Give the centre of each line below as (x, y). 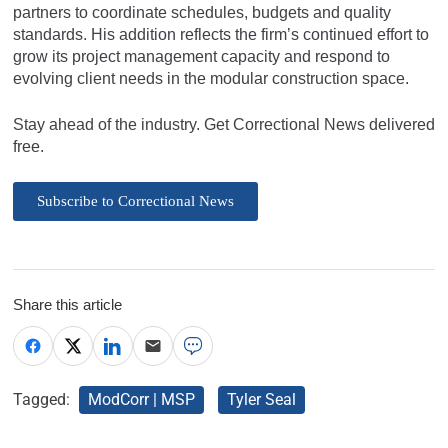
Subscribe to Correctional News (135, 200)
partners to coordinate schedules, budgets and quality (202, 12)
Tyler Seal (261, 399)
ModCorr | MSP (141, 399)
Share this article (67, 304)
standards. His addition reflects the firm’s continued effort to (221, 34)
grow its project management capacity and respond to (201, 56)
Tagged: (43, 399)
